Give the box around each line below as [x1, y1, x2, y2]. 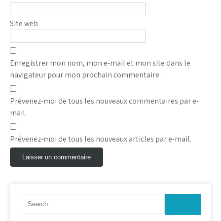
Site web [10, 18, 38, 29]
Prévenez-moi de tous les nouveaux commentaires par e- [10, 96, 199, 107]
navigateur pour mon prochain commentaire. [10, 70, 161, 80]
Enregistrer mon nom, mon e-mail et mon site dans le [10, 58, 190, 69]
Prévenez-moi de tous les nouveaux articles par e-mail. [10, 134, 191, 145]
